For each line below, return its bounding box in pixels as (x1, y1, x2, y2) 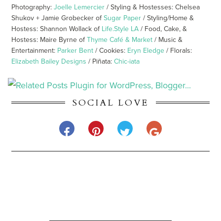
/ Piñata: (86, 57, 114, 66)
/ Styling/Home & (141, 13, 194, 22)
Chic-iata (114, 57, 140, 66)
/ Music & (152, 35, 183, 44)
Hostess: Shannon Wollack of (11, 24, 102, 33)
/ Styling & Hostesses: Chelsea (105, 2, 200, 11)
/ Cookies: (93, 46, 128, 55)
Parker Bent (57, 46, 94, 55)
